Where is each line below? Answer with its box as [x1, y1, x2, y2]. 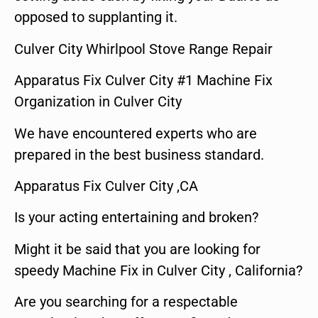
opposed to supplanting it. [14, 9, 177, 26]
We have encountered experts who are [14, 124, 257, 142]
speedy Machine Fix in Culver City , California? [14, 261, 302, 279]
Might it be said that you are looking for [14, 240, 261, 258]
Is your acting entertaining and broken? [14, 209, 258, 226]
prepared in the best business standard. [14, 146, 264, 163]
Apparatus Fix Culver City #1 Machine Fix [14, 72, 273, 89]
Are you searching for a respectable [14, 293, 238, 311]
